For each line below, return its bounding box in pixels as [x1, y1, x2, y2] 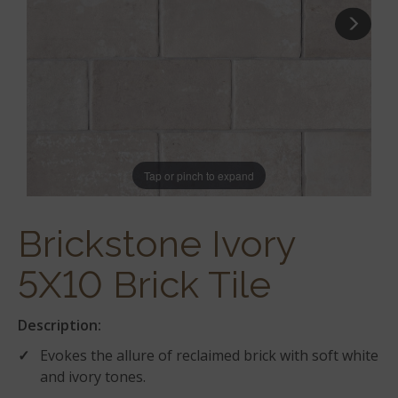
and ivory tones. [40, 367, 146, 386]
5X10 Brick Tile [18, 263, 271, 306]
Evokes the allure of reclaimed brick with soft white [40, 346, 378, 365]
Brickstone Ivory [18, 222, 296, 266]
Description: [18, 315, 101, 335]
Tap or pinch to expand [144, 167, 254, 183]
